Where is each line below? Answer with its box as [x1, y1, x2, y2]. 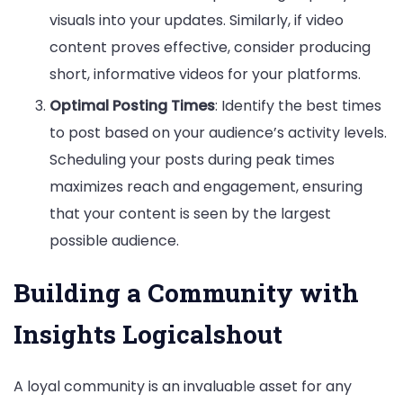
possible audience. [49, 229, 179, 251]
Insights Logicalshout [13, 317, 282, 351]
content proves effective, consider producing [49, 36, 371, 58]
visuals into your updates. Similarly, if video [49, 9, 344, 31]
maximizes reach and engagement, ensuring [49, 175, 363, 197]
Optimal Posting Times [49, 94, 215, 116]
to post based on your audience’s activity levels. [49, 121, 387, 143]
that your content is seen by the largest [49, 202, 331, 224]
